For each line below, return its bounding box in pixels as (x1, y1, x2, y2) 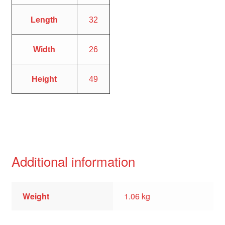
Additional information (11, 152, 135, 171)
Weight (23, 190, 50, 202)
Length (31, 16, 58, 25)
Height (32, 75, 57, 84)
